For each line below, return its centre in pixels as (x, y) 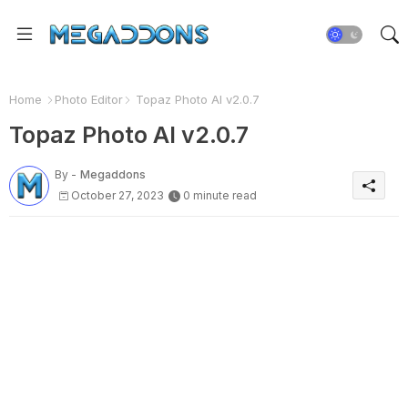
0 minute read (220, 195)
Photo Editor (89, 99)
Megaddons (113, 174)
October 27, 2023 (117, 195)
